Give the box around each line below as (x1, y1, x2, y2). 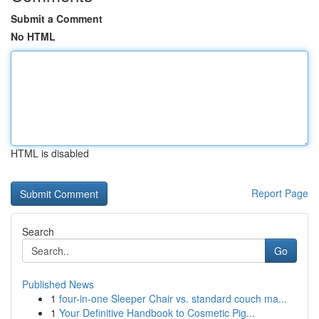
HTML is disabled (11, 146, 89, 160)
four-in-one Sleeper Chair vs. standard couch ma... (59, 291, 287, 305)
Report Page (251, 186, 308, 200)
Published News (22, 277, 94, 291)
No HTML (11, 29, 56, 43)
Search (22, 224, 54, 239)
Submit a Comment (11, 11, 103, 26)
